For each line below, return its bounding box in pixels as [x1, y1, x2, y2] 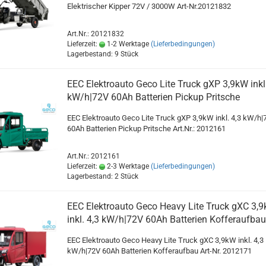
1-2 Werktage [104, 40, 149, 49]
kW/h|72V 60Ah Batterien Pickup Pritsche [66, 91, 240, 103]
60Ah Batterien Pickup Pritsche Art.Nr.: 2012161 [66, 124, 226, 134]
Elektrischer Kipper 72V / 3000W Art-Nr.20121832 [66, 2, 231, 11]
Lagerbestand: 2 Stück [66, 172, 138, 181]
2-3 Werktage [104, 162, 149, 171]
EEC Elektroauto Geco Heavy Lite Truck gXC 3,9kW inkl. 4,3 [66, 236, 264, 245]
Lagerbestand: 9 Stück [66, 50, 138, 59]
